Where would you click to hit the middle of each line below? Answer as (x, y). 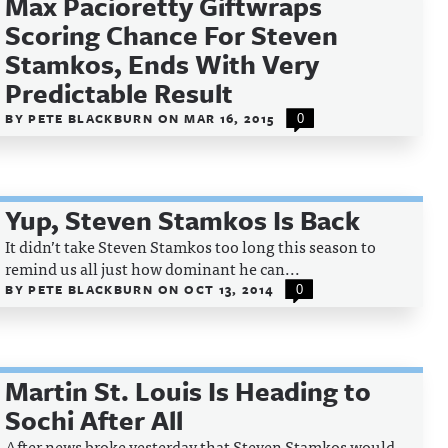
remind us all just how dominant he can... (153, 268)
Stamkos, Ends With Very (162, 64)
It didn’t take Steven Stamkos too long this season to (191, 246)
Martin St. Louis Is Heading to (188, 391)
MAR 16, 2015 (229, 118)
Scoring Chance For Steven (172, 35)
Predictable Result (119, 93)
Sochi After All (94, 420)
